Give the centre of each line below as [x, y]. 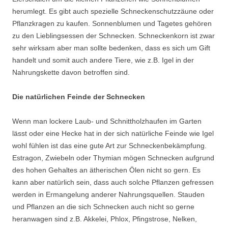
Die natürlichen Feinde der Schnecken [79, 97]
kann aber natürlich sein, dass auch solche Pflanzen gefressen [113, 182]
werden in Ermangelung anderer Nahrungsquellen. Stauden [108, 195]
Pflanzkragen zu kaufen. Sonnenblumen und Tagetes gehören [112, 24]
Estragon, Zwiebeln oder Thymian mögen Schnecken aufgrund [113, 158]
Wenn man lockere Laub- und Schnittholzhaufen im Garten [107, 121]
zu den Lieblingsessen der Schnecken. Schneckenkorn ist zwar [113, 36]
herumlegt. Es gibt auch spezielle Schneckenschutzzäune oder [113, 11]
